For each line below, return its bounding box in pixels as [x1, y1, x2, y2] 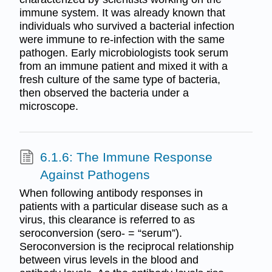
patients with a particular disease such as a [19, 200, 228, 212]
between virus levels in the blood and [19, 253, 199, 266]
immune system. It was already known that [19, 7, 225, 19]
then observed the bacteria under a [19, 87, 189, 100]
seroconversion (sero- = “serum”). [19, 226, 182, 239]
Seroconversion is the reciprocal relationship [19, 240, 234, 253]
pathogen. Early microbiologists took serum [19, 47, 228, 59]
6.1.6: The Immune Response [39, 150, 212, 165]
